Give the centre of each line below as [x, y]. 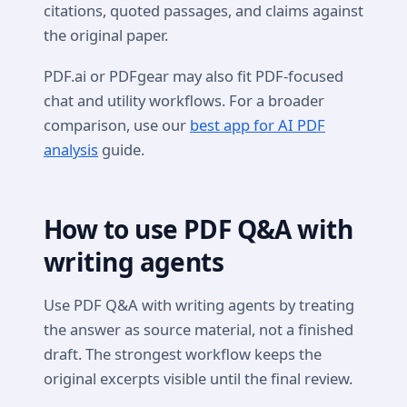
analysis [71, 150]
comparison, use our [117, 125]
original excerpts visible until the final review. [198, 378]
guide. [121, 150]
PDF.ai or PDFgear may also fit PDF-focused [194, 76]
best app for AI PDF [258, 125]
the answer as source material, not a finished [199, 329]
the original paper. [106, 35]
